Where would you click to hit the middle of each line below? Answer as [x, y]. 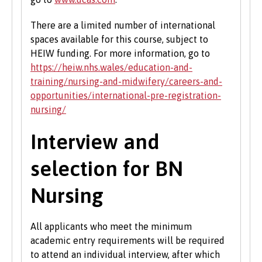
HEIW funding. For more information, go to [120, 54]
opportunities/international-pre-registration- [126, 96]
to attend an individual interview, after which [125, 255]
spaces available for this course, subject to [119, 39]
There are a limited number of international [123, 25]
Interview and [95, 142]
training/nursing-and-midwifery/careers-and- [126, 82]
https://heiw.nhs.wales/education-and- [111, 68]
